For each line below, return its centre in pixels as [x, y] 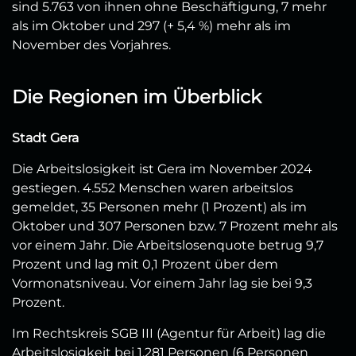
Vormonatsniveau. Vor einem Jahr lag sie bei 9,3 [162, 284]
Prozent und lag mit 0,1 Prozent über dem [145, 265]
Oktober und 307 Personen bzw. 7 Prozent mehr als [175, 226]
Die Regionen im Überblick [137, 97]
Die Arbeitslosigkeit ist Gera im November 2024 [162, 169]
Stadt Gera [45, 138]
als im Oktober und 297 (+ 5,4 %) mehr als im [151, 26]
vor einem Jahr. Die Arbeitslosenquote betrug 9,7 [168, 246]
